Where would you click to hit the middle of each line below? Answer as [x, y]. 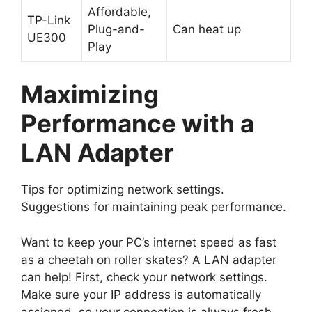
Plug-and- [116, 29]
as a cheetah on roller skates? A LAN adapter [149, 259]
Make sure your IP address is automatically [141, 294]
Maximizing [90, 94]
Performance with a [138, 124]
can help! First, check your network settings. [144, 277]
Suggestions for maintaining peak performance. [154, 207]
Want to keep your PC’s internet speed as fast [149, 242]
